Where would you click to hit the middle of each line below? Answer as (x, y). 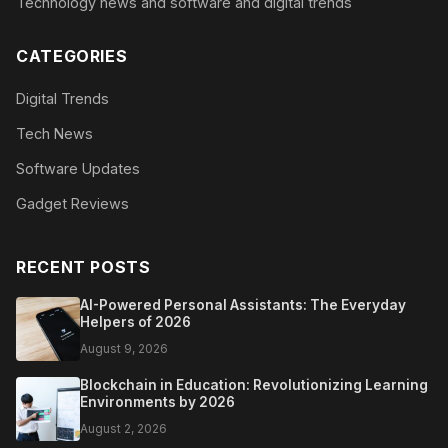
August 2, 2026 (123, 428)
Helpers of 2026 (135, 321)
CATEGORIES (72, 55)
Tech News (54, 133)
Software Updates (78, 168)
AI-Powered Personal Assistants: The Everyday (243, 304)
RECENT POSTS (83, 266)
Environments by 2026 (157, 401)
